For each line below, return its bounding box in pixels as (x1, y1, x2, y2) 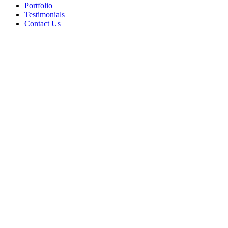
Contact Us (24, 19, 61, 28)
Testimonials (24, 10, 65, 19)
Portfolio (24, 1, 52, 10)
